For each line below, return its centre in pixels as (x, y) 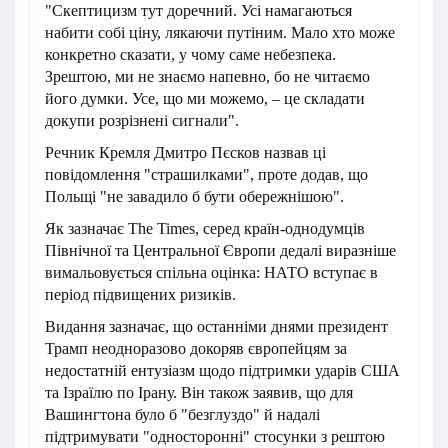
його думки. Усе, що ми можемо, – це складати (205, 98)
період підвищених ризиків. (140, 294)
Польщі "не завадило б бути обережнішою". (194, 196)
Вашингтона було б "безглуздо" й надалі (182, 414)
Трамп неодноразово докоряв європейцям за (196, 348)
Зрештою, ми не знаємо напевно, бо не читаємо (207, 76)
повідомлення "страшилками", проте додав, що (206, 174)
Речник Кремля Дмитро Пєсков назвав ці (185, 152)
